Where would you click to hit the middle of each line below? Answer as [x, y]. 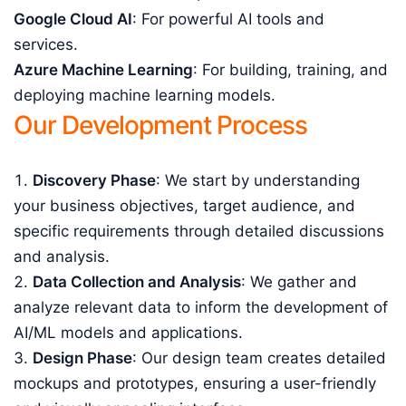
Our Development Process [160, 125]
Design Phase [82, 358]
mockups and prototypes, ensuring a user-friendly [195, 383]
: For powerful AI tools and [228, 19]
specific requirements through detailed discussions [199, 231]
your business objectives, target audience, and [184, 206]
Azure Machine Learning [103, 70]
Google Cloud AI [73, 19]
